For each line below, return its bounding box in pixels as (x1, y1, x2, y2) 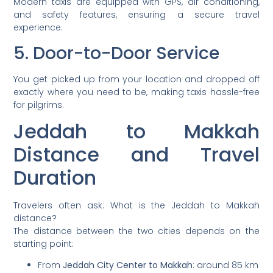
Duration (13, 163, 97, 191)
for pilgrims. (13, 98, 65, 111)
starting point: (13, 237, 74, 250)
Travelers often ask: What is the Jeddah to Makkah (13, 199, 260, 211)
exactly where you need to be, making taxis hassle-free (13, 85, 260, 98)
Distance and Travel (13, 140, 260, 168)
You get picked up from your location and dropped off (13, 73, 260, 85)
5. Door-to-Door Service (13, 41, 220, 65)
